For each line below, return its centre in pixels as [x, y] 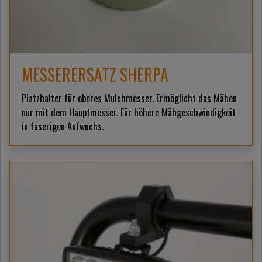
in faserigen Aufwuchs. [63, 126]
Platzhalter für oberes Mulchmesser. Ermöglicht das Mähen [129, 98]
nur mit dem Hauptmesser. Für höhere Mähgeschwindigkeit [129, 112]
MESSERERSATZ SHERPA [95, 74]
